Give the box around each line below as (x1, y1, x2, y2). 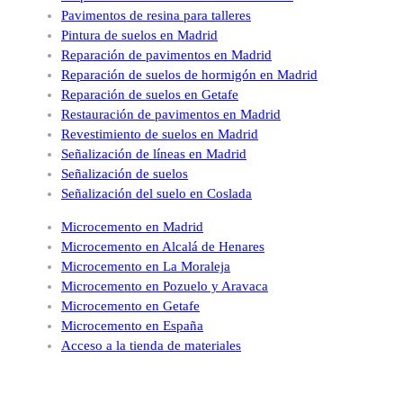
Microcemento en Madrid (61, 219, 203, 234)
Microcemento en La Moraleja (61, 258, 230, 273)
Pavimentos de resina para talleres (61, 7, 251, 22)
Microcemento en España (61, 318, 203, 333)
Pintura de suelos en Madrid (61, 27, 218, 42)
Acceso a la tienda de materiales (61, 337, 241, 353)
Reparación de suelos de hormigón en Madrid (61, 67, 318, 82)
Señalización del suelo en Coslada (61, 185, 252, 201)
